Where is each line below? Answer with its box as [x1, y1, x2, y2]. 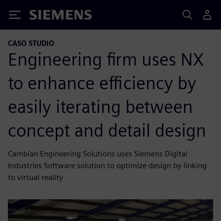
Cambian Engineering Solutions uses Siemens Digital [8, 148, 187, 158]
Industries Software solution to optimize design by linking [8, 160, 207, 170]
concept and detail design [8, 119, 206, 141]
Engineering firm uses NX [8, 48, 204, 70]
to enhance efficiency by [8, 72, 196, 94]
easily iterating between [8, 95, 193, 117]
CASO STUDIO [8, 39, 54, 47]
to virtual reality [8, 172, 63, 182]
